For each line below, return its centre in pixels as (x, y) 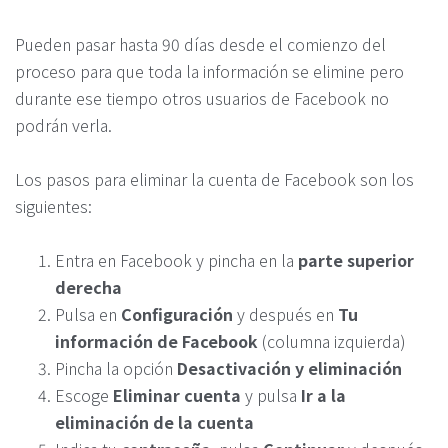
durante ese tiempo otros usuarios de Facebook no (202, 98)
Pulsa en (88, 313)
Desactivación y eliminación (289, 367)
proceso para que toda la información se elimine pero (209, 71)
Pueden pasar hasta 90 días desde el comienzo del (200, 44)
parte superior (356, 259)
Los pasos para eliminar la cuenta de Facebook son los (214, 179)
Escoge (84, 394)
